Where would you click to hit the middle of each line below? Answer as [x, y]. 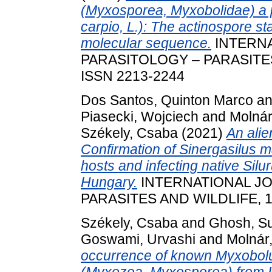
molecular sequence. [146, 43]
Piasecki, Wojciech [140, 116]
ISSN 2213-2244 [133, 76]
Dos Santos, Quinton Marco [167, 100]
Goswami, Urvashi [138, 239]
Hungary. [109, 182]
